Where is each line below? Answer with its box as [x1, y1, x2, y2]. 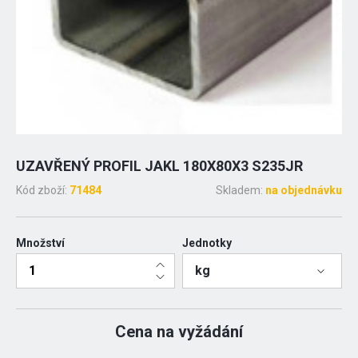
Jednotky [182, 237, 233, 250]
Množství [16, 237, 65, 250]
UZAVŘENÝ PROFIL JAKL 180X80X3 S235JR [16, 157, 303, 175]
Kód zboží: [16, 184, 70, 197]
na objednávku [265, 184, 342, 197]
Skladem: [216, 184, 265, 197]
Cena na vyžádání [115, 322, 243, 342]
